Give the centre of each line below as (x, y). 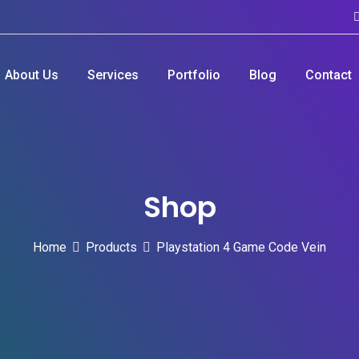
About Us (31, 75)
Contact (328, 75)
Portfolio (194, 75)
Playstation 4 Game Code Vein (241, 247)
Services (113, 75)
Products (111, 247)
